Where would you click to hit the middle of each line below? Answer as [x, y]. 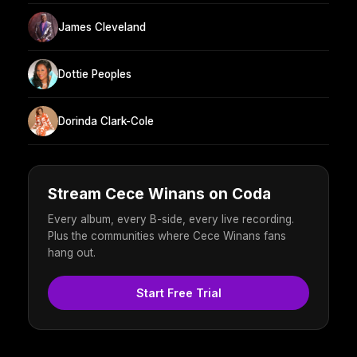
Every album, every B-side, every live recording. [171, 220]
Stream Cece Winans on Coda [159, 194]
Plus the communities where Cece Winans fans [167, 236]
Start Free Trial [178, 293]
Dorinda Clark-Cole [106, 121]
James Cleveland [102, 27]
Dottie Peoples [95, 74]
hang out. [72, 253]
